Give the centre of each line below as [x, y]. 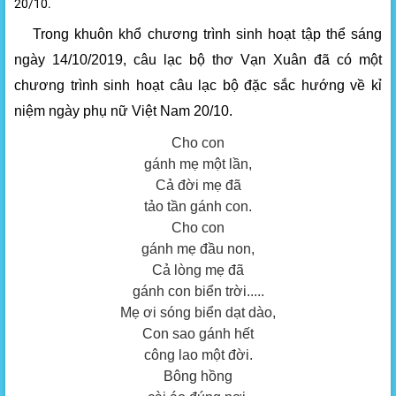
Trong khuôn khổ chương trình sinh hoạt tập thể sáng [204, 34]
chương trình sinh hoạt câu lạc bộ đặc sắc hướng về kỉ [198, 86]
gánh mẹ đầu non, [198, 249]
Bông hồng [198, 377]
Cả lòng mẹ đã [198, 270]
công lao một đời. [198, 355]
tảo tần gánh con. [198, 207]
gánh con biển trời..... [198, 292]
